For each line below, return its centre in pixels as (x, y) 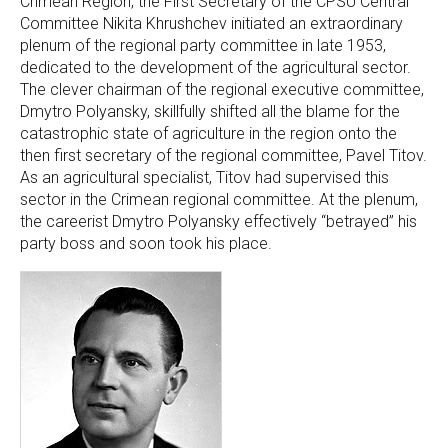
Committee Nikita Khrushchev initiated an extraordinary (211, 23)
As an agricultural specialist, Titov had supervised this (204, 177)
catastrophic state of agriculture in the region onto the (208, 133)
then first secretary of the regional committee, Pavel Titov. (223, 155)
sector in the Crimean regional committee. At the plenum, (219, 199)
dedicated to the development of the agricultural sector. (215, 67)
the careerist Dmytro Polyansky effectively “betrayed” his (218, 221)
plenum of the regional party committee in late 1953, (203, 45)
